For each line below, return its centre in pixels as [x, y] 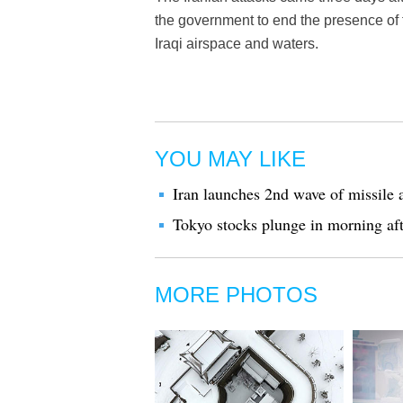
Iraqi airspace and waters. [237, 44]
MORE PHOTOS [236, 295]
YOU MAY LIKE [230, 159]
